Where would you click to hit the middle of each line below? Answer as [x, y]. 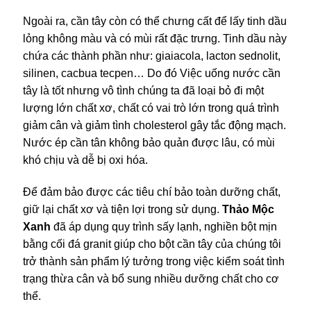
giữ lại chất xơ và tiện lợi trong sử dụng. [123, 209]
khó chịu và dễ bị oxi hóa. [85, 160]
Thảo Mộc [248, 209]
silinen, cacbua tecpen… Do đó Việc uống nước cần [152, 74]
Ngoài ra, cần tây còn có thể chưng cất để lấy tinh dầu [155, 22]
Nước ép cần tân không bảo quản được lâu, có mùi [149, 143]
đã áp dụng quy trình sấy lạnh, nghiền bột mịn [164, 226]
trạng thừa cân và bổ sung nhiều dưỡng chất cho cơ [151, 278]
